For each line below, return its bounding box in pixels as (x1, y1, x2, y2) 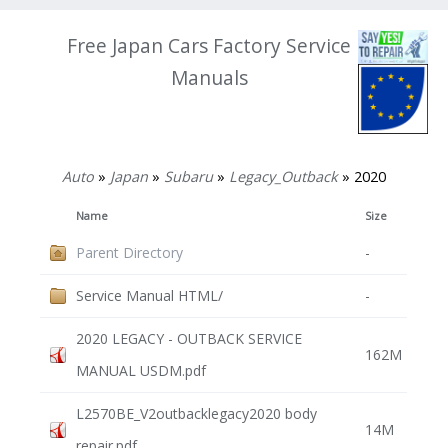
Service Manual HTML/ (76, 286, 224, 306)
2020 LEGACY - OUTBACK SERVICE (76, 329, 303, 349)
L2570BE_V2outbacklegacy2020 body (76, 404, 318, 424)
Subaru (164, 167, 213, 187)
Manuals (170, 64, 248, 91)
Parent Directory (76, 243, 184, 263)
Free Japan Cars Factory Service (67, 32, 352, 59)
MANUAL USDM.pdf (76, 361, 207, 381)
